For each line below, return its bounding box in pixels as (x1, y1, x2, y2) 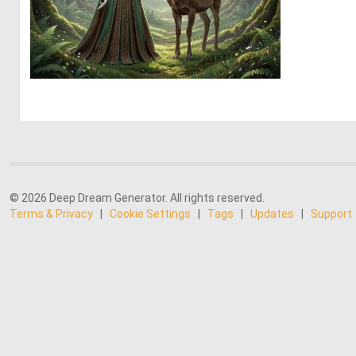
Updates (250, 207, 294, 220)
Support (311, 207, 352, 220)
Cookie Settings (110, 207, 191, 220)
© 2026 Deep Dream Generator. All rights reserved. (10, 192, 265, 204)
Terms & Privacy (10, 207, 93, 220)
